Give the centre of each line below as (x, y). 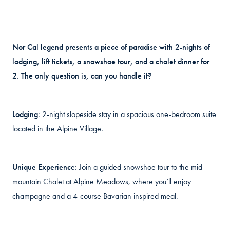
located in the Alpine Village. (58, 129)
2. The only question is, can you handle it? (82, 76)
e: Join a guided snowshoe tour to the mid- (138, 167)
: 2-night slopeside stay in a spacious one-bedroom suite (127, 114)
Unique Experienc (42, 167)
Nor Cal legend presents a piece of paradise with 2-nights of (111, 47)
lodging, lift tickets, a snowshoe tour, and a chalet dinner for (111, 61)
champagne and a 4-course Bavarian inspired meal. (95, 196)
